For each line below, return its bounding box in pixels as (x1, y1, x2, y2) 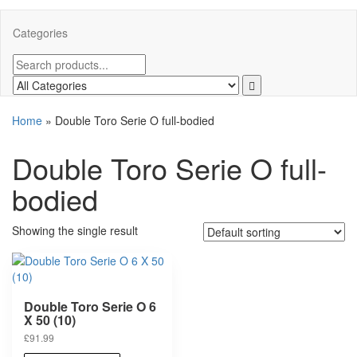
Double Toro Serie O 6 (24, 297, 156, 316)
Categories (13, 24, 68, 41)
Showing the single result (12, 222, 138, 239)
